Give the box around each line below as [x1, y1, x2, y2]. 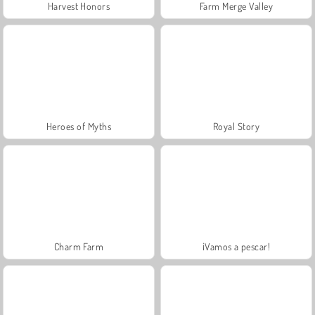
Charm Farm [53, 240, 104, 252]
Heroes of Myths [46, 120, 112, 132]
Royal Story [212, 120, 260, 132]
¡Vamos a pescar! [202, 240, 271, 252]
